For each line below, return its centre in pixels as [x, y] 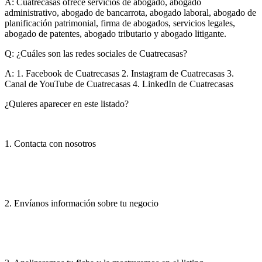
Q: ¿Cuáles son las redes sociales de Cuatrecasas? [96, 53]
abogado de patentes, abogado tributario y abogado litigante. [116, 33]
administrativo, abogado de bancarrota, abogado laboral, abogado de [130, 12]
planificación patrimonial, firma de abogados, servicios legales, [120, 23]
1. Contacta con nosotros [50, 143]
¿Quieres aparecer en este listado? [67, 104]
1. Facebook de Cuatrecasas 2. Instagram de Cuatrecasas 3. [124, 73]
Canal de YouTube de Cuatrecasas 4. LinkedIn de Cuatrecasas [119, 84]
